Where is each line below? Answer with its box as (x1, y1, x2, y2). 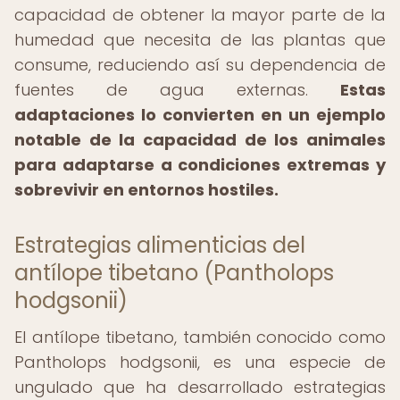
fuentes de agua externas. (14, 79, 340, 101)
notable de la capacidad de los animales (14, 129, 386, 151)
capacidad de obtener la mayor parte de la (14, 4, 386, 26)
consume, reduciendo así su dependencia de (14, 54, 386, 76)
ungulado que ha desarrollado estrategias (14, 376, 386, 398)
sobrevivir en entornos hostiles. (14, 179, 279, 201)
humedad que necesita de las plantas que (14, 29, 386, 51)
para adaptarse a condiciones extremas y (14, 154, 386, 176)
